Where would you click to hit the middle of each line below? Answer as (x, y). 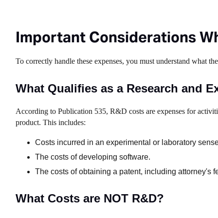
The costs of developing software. (93, 157)
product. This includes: (51, 122)
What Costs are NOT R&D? (90, 198)
